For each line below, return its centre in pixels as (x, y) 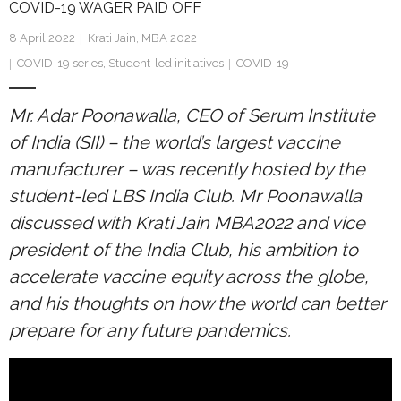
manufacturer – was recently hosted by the (187, 169)
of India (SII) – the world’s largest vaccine (175, 142)
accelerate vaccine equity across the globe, (189, 277)
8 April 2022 (42, 38)
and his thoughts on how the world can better (197, 303)
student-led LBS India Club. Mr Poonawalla (185, 196)
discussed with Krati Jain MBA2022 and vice (187, 223)
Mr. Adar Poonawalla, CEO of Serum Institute (192, 115)
